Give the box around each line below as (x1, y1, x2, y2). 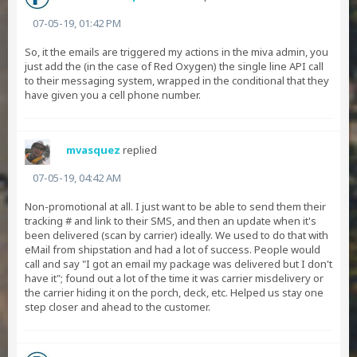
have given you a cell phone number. (25, 88, 201, 102)
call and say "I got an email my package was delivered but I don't (25, 257, 332, 271)
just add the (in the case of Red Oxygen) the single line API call (25, 59, 324, 73)
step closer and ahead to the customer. (25, 300, 210, 314)
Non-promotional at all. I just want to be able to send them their (25, 199, 326, 214)
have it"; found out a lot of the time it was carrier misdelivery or (25, 271, 324, 285)
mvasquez (66, 143, 120, 157)
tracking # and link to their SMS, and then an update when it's (25, 214, 316, 228)
